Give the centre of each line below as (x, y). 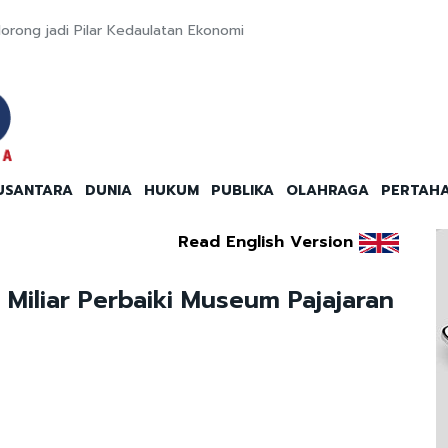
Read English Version (265, 242)
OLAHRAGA (327, 191)
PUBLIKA (242, 191)
